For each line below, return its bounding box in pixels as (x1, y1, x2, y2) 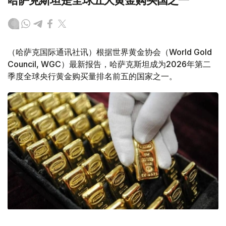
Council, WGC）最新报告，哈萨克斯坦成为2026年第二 (8, 59, 211, 70)
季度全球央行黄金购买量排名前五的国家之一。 (8, 71, 177, 82)
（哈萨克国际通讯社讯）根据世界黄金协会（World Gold (8, 47, 212, 58)
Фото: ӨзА (23, 210, 49, 218)
